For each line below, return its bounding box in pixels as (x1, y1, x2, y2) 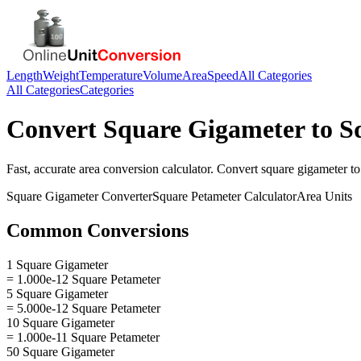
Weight (43, 68, 79, 82)
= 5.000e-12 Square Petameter (6, 301, 160, 315)
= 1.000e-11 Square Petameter (6, 330, 160, 344)
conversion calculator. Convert (100, 161, 261, 176)
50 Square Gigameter (6, 344, 114, 359)
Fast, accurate (6, 161, 79, 176)
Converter (98, 189, 152, 203)
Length (6, 68, 43, 82)
